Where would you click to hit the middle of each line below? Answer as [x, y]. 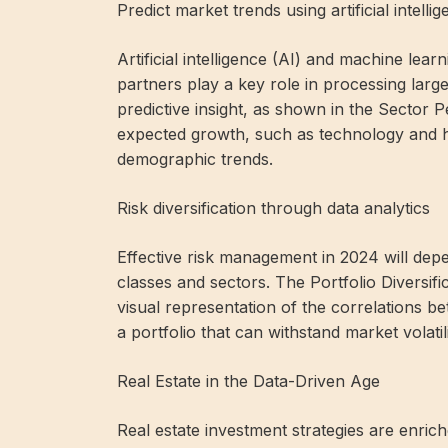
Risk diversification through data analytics [273, 207]
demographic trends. [195, 158]
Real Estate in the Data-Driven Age [248, 380]
